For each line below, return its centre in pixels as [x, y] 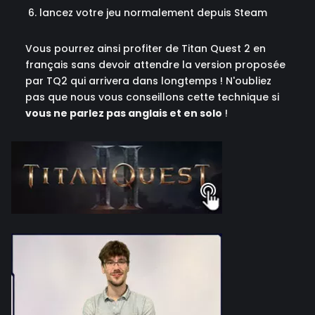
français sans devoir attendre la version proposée [155, 64]
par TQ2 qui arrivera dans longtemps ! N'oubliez [148, 81]
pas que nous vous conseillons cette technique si [152, 97]
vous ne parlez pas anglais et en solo [124, 113]
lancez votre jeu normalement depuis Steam [153, 12]
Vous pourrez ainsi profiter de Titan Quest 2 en [146, 48]
